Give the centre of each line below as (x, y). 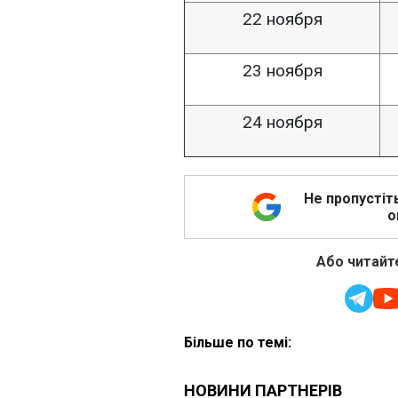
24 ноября (282, 122)
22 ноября (282, 19)
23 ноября (282, 71)
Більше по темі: (238, 342)
